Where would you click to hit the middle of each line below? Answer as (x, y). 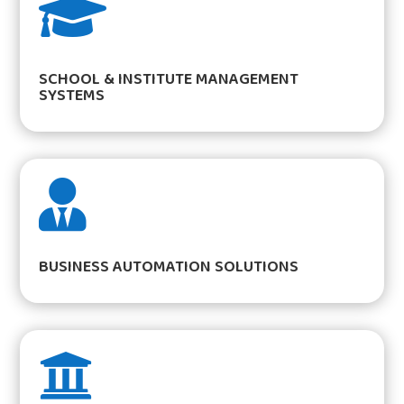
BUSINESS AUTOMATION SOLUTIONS (169, 267)
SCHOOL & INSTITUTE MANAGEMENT (169, 80)
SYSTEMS (72, 96)
